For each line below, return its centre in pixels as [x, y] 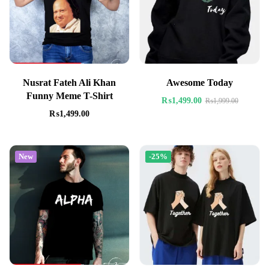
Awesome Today [200, 82]
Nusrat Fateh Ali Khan [69, 82]
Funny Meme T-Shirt [69, 95]
